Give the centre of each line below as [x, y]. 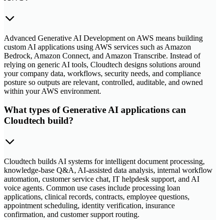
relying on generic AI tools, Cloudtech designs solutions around [102, 64]
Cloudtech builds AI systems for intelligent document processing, [104, 162]
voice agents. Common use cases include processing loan [92, 188]
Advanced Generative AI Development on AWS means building [103, 38]
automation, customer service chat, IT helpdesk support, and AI [102, 179]
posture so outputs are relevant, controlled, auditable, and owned [103, 82]
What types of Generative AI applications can [95, 110]
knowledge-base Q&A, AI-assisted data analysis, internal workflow [108, 170]
